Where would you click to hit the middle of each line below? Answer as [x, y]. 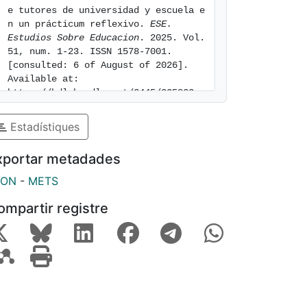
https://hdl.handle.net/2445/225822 [101, 93]
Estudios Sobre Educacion [73, 38]
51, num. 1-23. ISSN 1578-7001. [90, 51]
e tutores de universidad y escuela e [106, 10]
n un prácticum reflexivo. [79, 24]
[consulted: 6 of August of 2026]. [98, 65]
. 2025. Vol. [172, 38]
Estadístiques [43, 126]
